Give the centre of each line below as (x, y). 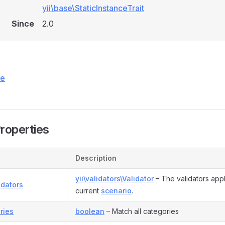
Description (96, 158)
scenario (116, 191)
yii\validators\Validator (115, 179)
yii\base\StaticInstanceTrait (93, 8)
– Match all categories (142, 211)
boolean (90, 211)
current (88, 191)
